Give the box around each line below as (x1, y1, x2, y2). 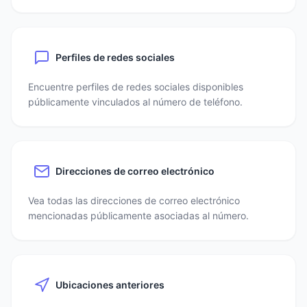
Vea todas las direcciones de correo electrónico (28, 195, 240, 206)
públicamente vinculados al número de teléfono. (28, 96, 243, 108)
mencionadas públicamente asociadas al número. (28, 210, 249, 221)
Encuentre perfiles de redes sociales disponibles (28, 81, 243, 93)
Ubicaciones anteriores (56, 279, 164, 291)
